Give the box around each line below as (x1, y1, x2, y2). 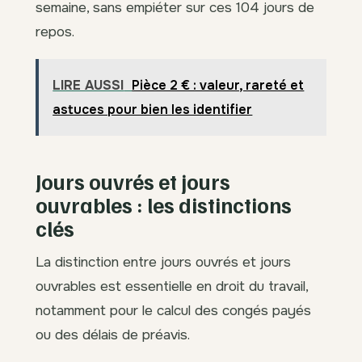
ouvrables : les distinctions (36, 191, 292, 218)
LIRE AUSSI (53, 77, 124, 95)
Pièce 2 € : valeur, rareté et (132, 77, 305, 95)
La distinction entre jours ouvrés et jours (36, 252, 291, 271)
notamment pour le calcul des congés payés (36, 301, 311, 319)
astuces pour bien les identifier (53, 101, 253, 119)
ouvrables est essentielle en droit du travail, (36, 276, 308, 295)
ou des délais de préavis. (36, 325, 190, 343)
